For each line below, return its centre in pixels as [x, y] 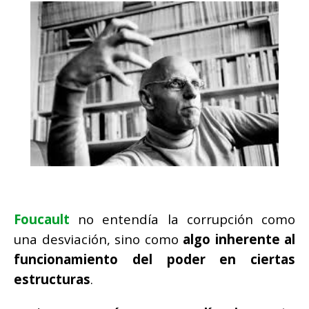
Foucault [42, 219]
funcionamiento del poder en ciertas [154, 259]
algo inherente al [239, 239]
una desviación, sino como [98, 239]
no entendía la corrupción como [182, 219]
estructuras [52, 279]
